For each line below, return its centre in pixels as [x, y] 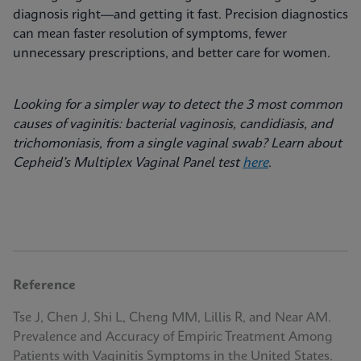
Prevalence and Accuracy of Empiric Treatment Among [173, 337]
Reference [44, 286]
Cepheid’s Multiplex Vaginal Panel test [128, 163]
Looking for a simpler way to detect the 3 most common [178, 105]
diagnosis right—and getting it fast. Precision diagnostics [180, 15]
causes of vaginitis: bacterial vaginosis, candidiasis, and [173, 124]
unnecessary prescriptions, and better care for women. [172, 54]
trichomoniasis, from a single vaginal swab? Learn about [177, 144]
